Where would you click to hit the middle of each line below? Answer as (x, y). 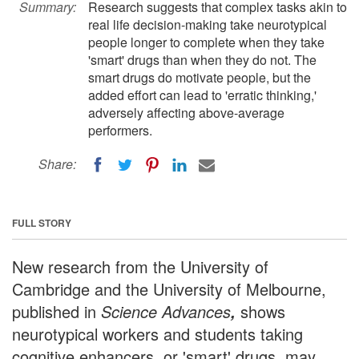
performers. (120, 130)
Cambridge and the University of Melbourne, (169, 288)
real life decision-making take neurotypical (208, 24)
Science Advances (166, 311)
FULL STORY (42, 222)
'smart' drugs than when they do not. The (202, 60)
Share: (57, 164)
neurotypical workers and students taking (157, 333)
